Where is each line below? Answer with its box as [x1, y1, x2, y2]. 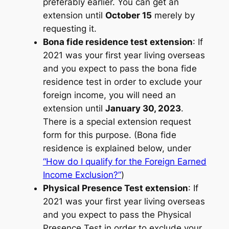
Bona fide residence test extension [42, 37, 193, 48]
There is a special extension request [42, 117, 191, 127]
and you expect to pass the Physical [42, 210, 191, 220]
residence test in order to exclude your [42, 77, 202, 87]
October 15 [105, 10, 152, 21]
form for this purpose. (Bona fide [42, 130, 176, 141]
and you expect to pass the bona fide [42, 63, 197, 74]
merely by [151, 10, 195, 21]
